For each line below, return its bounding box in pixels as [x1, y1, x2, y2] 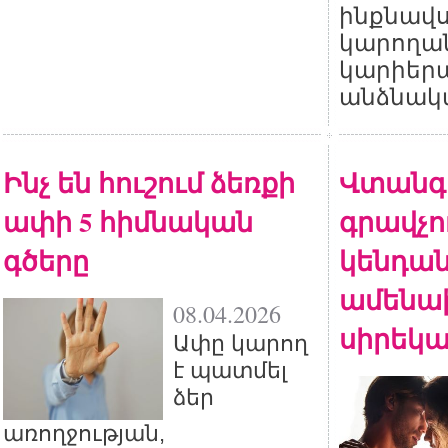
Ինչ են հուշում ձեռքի [3, 163, 295, 202]
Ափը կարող [173, 331, 308, 356]
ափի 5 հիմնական [3, 202, 253, 241]
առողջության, [3, 421, 165, 446]
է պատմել [173, 358, 287, 383]
